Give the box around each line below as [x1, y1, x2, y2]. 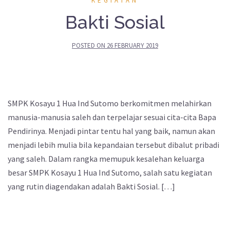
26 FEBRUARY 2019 [107, 41, 158, 50]
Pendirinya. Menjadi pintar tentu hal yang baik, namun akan [8, 126, 215, 137]
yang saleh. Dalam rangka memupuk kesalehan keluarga [8, 154, 204, 164]
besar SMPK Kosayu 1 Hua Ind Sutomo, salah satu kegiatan [8, 167, 212, 178]
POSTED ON [72, 41, 107, 50]
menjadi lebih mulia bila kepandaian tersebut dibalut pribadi [8, 140, 219, 150]
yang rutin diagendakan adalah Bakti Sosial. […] [8, 181, 175, 192]
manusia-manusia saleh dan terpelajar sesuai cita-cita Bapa [8, 112, 216, 123]
